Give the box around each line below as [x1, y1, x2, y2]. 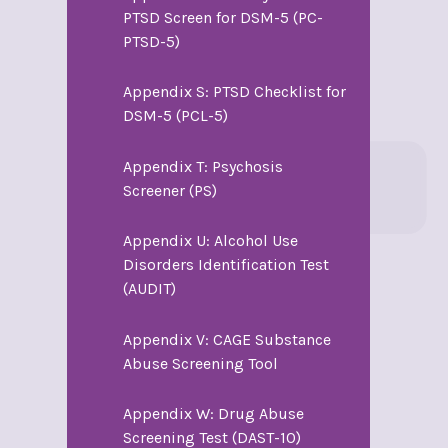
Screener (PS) [122, 180, 217, 200]
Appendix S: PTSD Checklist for [122, 82, 346, 102]
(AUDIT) [122, 279, 176, 299]
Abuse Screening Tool [122, 353, 278, 373]
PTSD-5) [122, 31, 180, 51]
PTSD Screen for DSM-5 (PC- [122, 7, 323, 27]
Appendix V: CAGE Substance [122, 329, 331, 349]
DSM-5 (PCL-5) [122, 106, 228, 126]
